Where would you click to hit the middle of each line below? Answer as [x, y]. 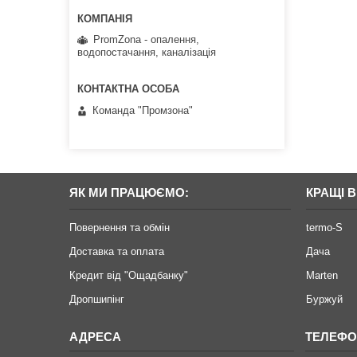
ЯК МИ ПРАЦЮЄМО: [129, 192]
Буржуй [325, 299]
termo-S [325, 227]
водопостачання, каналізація [147, 53]
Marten [322, 275]
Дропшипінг [97, 299]
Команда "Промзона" [143, 110]
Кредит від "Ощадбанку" [129, 275]
